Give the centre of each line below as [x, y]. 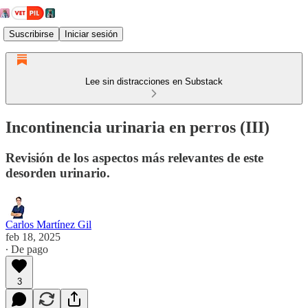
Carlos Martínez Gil [48, 224]
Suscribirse [31, 34]
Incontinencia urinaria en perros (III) [137, 127]
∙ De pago [27, 249]
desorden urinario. [58, 173]
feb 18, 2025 [33, 236]
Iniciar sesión [91, 34]
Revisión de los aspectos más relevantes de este [134, 157]
